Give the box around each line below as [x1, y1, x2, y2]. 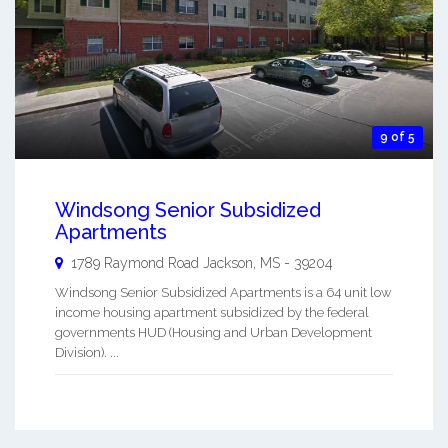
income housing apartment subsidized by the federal [55, 305, 369, 321]
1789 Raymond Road [71, 255, 199, 272]
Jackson [203, 255, 253, 272]
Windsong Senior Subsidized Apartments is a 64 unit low [55, 285, 391, 301]
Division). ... [55, 345, 119, 361]
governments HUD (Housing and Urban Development [55, 325, 372, 341]
